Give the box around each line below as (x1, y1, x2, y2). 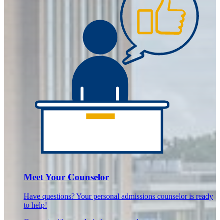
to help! (24, 201, 47, 210)
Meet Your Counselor (24, 172, 109, 183)
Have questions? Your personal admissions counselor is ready (24, 192, 213, 201)
